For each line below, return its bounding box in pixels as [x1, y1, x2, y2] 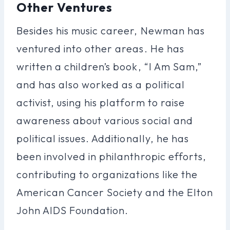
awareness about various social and [16, 113, 193, 127]
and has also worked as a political [16, 78, 185, 91]
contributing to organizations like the [16, 167, 198, 181]
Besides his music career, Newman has [16, 24, 205, 37]
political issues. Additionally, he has [16, 131, 189, 145]
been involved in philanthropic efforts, [16, 149, 206, 163]
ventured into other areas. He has [16, 42, 184, 55]
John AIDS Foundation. [16, 203, 129, 217]
